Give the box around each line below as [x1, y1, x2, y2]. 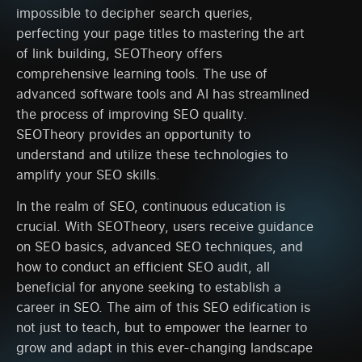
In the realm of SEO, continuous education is [16, 197, 285, 216]
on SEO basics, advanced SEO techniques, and [16, 238, 303, 256]
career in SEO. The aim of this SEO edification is [16, 298, 310, 317]
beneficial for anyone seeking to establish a [16, 278, 281, 297]
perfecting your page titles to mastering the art [16, 23, 305, 42]
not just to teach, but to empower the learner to [16, 318, 307, 337]
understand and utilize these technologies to [16, 145, 288, 163]
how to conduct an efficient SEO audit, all [16, 258, 270, 276]
